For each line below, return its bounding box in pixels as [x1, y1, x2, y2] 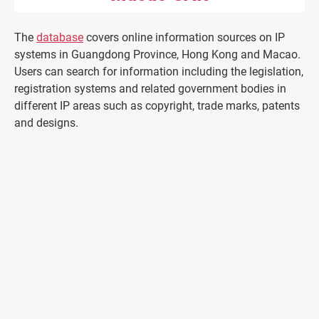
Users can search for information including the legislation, [14, 65, 303, 79]
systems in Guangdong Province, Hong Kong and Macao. [14, 48, 300, 62]
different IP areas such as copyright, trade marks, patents [14, 99, 300, 113]
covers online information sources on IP [83, 31, 285, 45]
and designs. [14, 116, 78, 130]
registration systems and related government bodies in [14, 82, 286, 96]
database [36, 31, 83, 45]
